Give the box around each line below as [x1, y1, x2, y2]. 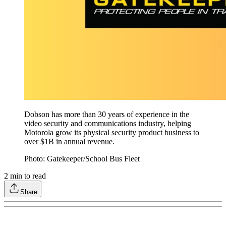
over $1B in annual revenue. [24, 137, 115, 146]
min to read [8, 172, 46, 181]
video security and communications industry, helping [24, 119, 191, 128]
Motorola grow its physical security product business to [24, 128, 199, 137]
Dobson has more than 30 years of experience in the [24, 110, 189, 119]
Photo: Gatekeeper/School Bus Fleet [24, 154, 140, 163]
